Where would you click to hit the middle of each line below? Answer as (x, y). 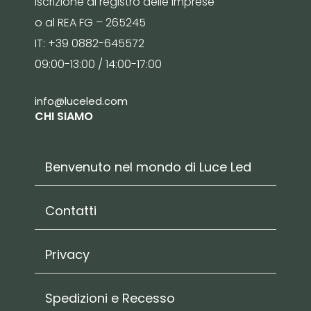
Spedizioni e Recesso (110, 299)
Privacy (67, 255)
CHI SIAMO (64, 116)
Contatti (71, 211)
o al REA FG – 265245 (90, 23)
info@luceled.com (81, 101)
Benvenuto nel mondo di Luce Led (148, 167)
